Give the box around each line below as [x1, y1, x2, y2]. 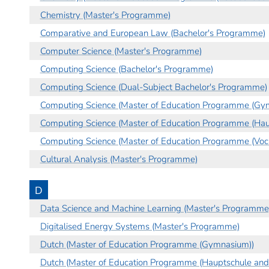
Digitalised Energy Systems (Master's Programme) [40, 220, 240, 232]
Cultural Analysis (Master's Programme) [40, 153, 198, 165]
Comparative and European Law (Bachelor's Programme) [40, 26, 265, 39]
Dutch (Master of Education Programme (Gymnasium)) [40, 238, 254, 250]
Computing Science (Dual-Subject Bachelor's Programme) [40, 80, 267, 93]
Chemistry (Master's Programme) [40, 8, 171, 21]
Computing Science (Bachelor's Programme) [40, 62, 213, 75]
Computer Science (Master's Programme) [40, 44, 202, 57]
